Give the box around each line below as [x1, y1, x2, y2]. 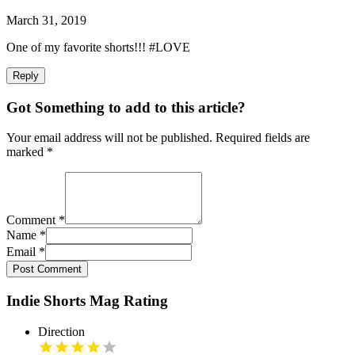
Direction [38, 324, 85, 338]
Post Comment [13, 263, 82, 276]
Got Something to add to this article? [6, 98, 246, 116]
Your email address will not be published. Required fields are [6, 131, 310, 145]
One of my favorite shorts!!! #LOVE [6, 40, 190, 54]
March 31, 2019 [6, 13, 86, 27]
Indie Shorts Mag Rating [6, 292, 168, 310]
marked [6, 145, 47, 159]
